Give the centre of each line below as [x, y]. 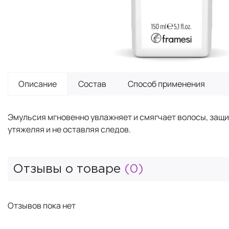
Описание [38, 84]
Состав [92, 84]
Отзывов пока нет [42, 205]
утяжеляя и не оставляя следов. [69, 129]
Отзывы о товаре [68, 169]
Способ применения [166, 84]
